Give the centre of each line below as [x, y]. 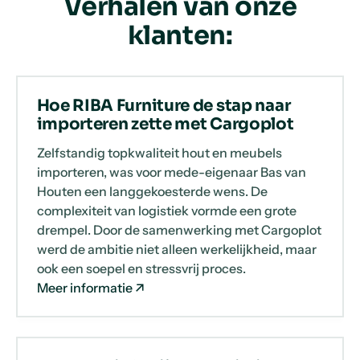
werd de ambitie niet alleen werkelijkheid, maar [176, 249]
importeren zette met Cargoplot [165, 124]
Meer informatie [84, 287]
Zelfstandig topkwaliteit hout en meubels [159, 152]
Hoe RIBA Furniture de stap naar [164, 105]
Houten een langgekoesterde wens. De [152, 191]
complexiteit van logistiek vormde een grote [166, 210]
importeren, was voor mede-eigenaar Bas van [171, 172]
